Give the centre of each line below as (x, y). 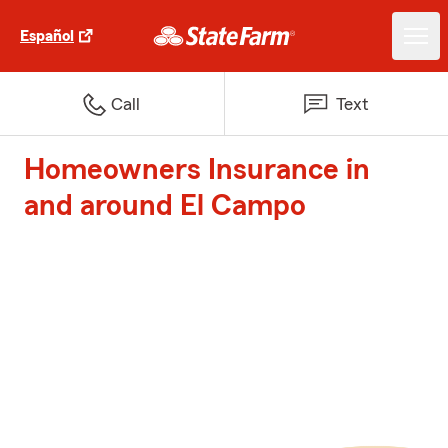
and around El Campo (165, 206)
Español (47, 36)
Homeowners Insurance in (197, 170)
